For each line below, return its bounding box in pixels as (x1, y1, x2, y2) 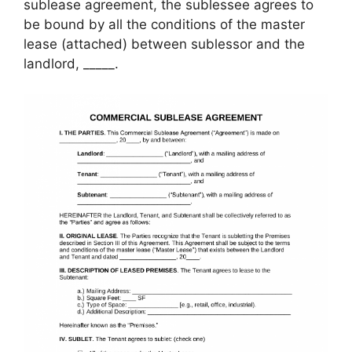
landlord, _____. (24, 55, 119, 71)
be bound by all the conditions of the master (24, 16, 305, 32)
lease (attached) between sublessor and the (24, 35, 305, 52)
